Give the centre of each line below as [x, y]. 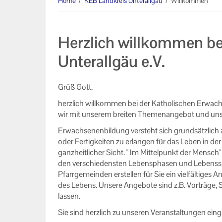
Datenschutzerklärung [42, 10]
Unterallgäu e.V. [111, 61]
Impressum [24, 31]
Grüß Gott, [75, 87]
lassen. [69, 196]
